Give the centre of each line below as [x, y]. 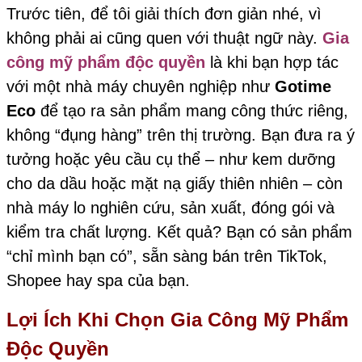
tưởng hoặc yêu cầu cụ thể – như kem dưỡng [171, 159]
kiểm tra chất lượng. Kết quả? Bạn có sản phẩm [179, 232]
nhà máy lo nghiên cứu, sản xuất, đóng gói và [170, 207]
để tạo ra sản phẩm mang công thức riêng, [194, 110]
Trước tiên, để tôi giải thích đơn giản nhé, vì [164, 13]
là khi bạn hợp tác [272, 62]
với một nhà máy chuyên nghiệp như [141, 86]
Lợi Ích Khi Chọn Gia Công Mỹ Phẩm [177, 320]
